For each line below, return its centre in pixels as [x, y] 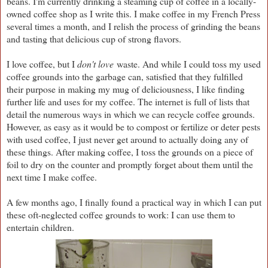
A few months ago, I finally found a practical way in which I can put [134, 202]
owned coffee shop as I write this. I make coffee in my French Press [133, 13]
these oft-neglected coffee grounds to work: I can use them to [121, 214]
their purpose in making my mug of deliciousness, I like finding [126, 89]
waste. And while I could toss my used [187, 63]
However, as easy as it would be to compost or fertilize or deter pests [133, 126]
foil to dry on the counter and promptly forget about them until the [130, 164]
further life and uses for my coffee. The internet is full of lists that [128, 101]
